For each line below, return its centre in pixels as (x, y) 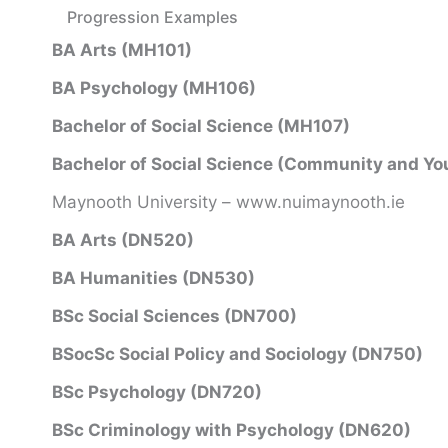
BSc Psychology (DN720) (157, 392)
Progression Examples (152, 17)
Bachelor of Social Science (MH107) (201, 126)
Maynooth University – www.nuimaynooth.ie (228, 202)
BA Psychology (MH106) (154, 88)
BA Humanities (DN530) (153, 278)
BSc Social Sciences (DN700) (174, 316)
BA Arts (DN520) (123, 240)
